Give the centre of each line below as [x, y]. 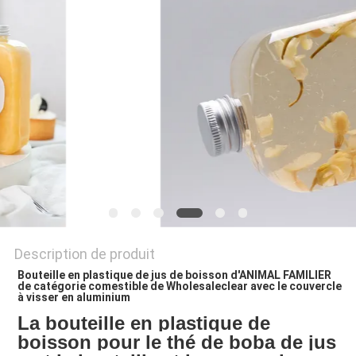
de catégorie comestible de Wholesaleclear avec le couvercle [179, 286]
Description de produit [84, 254]
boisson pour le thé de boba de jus [176, 342]
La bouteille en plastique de [143, 323]
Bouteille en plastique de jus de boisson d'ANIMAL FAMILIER [174, 275]
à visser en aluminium [74, 298]
